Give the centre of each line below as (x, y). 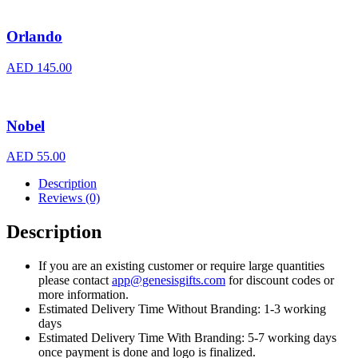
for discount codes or (280, 280)
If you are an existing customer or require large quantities (181, 266)
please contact (75, 280)
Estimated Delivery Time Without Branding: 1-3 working (182, 309)
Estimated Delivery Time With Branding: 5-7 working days (187, 338)
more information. (84, 295)
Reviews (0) (69, 198)
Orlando (34, 37)
